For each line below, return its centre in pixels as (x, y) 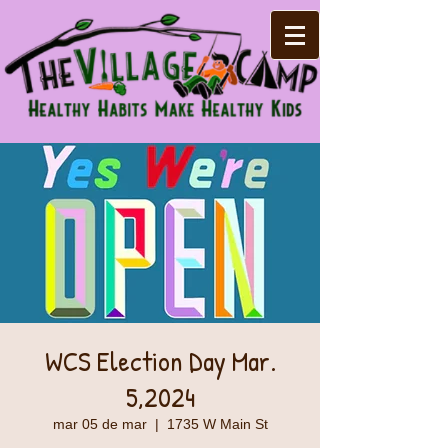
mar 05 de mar (99, 424)
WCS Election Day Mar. (160, 361)
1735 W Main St (217, 424)
